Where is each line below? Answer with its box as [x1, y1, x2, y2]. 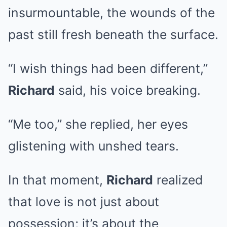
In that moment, [8, 172, 106, 188]
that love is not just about [8, 194, 159, 210]
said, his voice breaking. [55, 83, 201, 98]
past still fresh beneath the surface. [8, 27, 218, 43]
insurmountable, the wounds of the [8, 5, 215, 21]
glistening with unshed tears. [8, 138, 179, 154]
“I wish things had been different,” [8, 61, 208, 77]
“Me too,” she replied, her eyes [8, 117, 188, 132]
